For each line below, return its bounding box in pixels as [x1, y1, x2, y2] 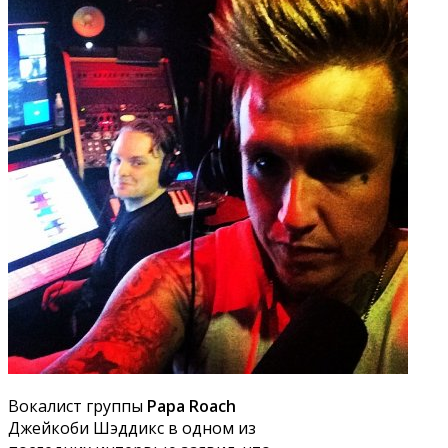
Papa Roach [147, 395, 236, 418]
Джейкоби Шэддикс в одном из [8, 417, 256, 440]
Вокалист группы [8, 395, 147, 418]
